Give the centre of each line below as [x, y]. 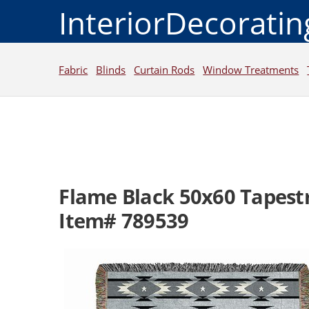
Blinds [111, 69]
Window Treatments [251, 69]
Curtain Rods [165, 69]
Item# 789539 [124, 221]
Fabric [73, 69]
